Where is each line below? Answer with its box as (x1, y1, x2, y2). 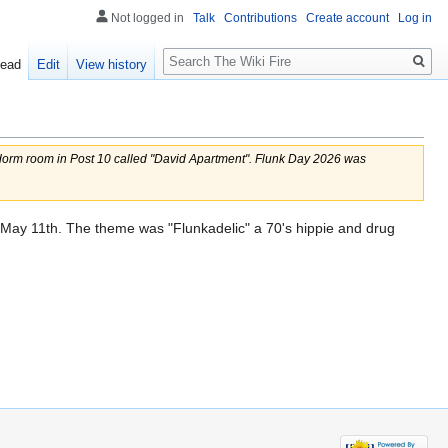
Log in (398, 11, 432, 26)
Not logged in (111, 11, 184, 26)
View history (76, 57, 148, 73)
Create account (306, 11, 389, 26)
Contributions (224, 11, 297, 26)
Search (162, 39, 229, 62)
